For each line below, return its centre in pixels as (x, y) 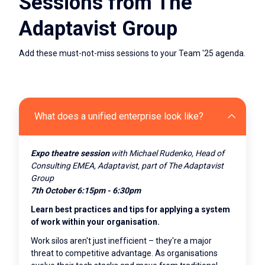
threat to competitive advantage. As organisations (124, 253)
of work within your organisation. (95, 222)
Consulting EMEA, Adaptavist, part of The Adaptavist (127, 165)
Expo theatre (55, 153)
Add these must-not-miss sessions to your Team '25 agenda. (132, 53)
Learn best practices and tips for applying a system (130, 210)
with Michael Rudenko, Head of (167, 153)
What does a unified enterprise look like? (119, 116)
